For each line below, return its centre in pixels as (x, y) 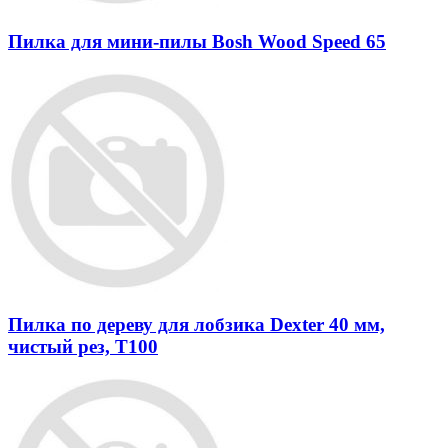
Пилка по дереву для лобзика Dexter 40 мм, (196, 325)
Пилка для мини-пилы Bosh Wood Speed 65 (197, 41)
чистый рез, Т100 (83, 347)
